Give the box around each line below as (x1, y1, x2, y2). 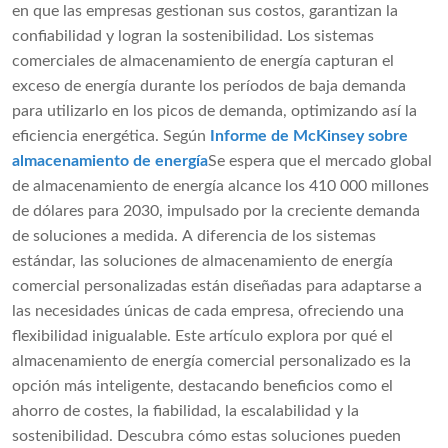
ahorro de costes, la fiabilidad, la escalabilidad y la (12, 403, 359, 420)
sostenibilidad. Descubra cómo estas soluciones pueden (12, 428, 401, 445)
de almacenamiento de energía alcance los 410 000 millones (12, 178, 429, 195)
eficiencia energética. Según (12, 128, 210, 145)
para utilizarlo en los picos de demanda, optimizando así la (12, 103, 417, 120)
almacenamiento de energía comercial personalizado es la (12, 353, 411, 370)
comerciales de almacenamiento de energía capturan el (12, 53, 394, 70)
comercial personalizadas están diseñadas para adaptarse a (12, 278, 422, 295)
